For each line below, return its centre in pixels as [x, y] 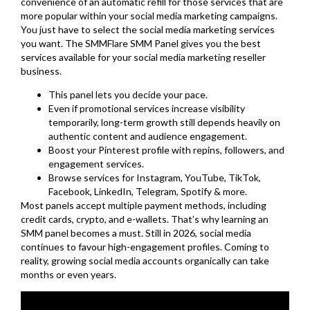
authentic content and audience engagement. [148, 136]
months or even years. [69, 275]
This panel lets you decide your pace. [128, 95]
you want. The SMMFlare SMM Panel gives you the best [141, 43]
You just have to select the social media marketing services [148, 29]
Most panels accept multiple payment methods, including [144, 206]
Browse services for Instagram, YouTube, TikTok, [155, 178]
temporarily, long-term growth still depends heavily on [164, 122]
